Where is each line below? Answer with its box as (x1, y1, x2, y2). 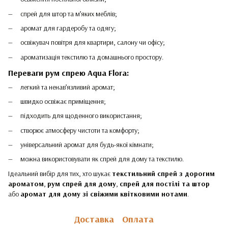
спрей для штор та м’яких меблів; (20, 9, 117, 18)
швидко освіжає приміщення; (20, 96, 106, 106)
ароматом (8, 179, 44, 188)
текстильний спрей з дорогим (112, 168, 215, 178)
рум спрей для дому (47, 179, 116, 188)
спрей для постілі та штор (120, 179, 210, 188)
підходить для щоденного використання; (20, 111, 142, 121)
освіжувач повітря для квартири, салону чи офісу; (20, 38, 165, 47)
